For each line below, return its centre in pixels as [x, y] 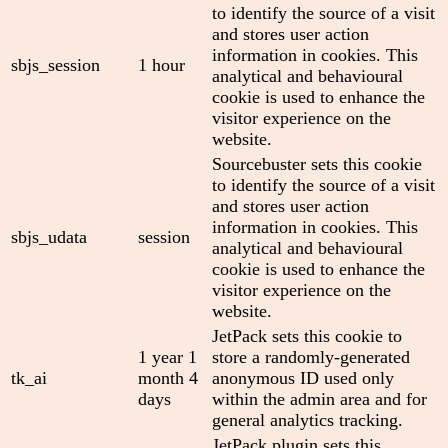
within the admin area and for [319, 398]
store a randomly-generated [311, 356]
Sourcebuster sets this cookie [317, 163]
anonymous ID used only [303, 377]
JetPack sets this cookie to [307, 335]
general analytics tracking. [307, 419]
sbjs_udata [49, 236]
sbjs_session [55, 64]
